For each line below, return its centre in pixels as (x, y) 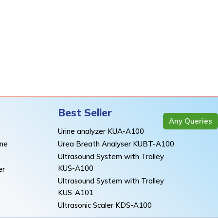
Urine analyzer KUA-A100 (101, 131)
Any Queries (191, 121)
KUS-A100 (76, 168)
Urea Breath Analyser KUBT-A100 (116, 144)
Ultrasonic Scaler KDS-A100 (105, 205)
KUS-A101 (76, 192)
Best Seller (85, 112)
